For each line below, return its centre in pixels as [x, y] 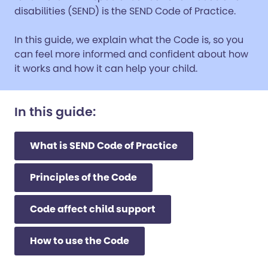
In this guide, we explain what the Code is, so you [129, 40]
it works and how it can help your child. [106, 68]
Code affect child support [93, 209]
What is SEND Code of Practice [104, 146]
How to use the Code [80, 241]
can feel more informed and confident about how [131, 54]
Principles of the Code [83, 177]
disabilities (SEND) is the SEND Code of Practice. [125, 11]
